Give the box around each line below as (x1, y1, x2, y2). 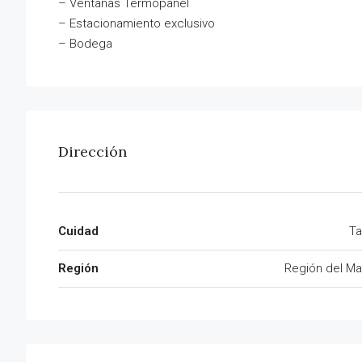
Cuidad (58, 224, 99, 239)
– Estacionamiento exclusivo (58, 16, 215, 32)
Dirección (58, 142, 127, 162)
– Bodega (58, 36, 112, 52)
